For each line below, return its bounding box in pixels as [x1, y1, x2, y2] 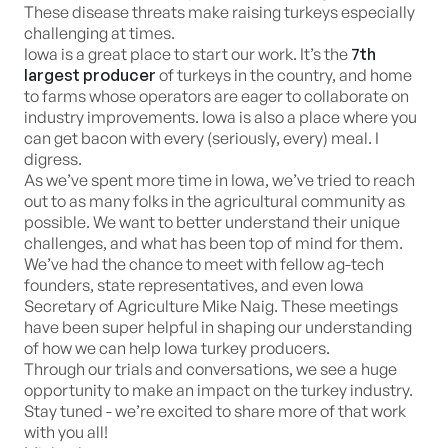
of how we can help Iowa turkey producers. [24, 338, 333, 358]
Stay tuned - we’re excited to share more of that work [24, 401, 406, 421]
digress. [24, 149, 85, 169]
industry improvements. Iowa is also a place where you [24, 107, 417, 127]
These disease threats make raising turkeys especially [24, 2, 415, 22]
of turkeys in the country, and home [156, 65, 412, 85]
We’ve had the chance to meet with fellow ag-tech [24, 254, 384, 274]
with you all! [24, 422, 111, 442]
